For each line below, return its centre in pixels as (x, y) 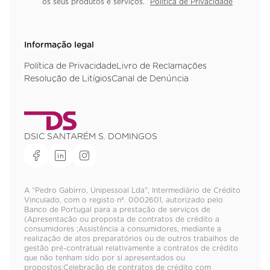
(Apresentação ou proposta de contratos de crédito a (122, 219)
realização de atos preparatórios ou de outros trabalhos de (131, 238)
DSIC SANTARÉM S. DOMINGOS (91, 137)
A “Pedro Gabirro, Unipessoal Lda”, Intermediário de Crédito (132, 190)
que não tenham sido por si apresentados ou (105, 258)
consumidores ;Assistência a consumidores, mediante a (123, 229)
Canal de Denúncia (150, 79)
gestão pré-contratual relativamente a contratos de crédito (131, 248)
